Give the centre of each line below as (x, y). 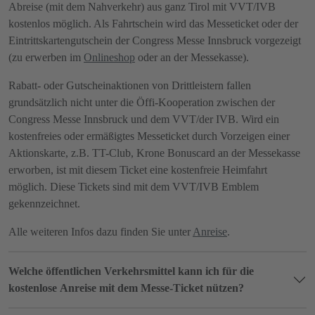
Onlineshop (109, 57)
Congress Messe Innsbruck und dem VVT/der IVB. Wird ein (144, 119)
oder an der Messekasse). (192, 57)
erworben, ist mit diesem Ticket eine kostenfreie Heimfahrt (138, 169)
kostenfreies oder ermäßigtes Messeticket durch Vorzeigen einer (149, 136)
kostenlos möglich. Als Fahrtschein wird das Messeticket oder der (153, 23)
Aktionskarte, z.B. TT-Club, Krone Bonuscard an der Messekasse (154, 153)
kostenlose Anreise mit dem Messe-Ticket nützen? (126, 288)
